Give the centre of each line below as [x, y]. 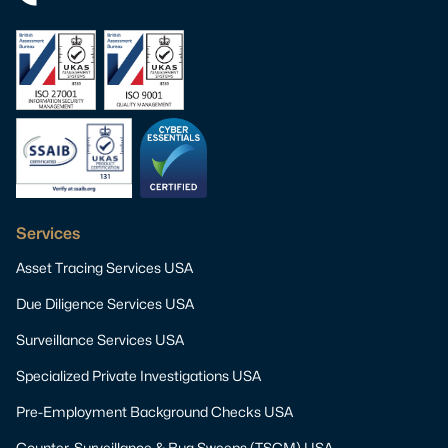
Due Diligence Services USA [105, 304]
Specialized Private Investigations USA [138, 376]
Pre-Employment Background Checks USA [154, 412]
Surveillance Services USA [100, 340]
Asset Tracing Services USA [104, 268]
